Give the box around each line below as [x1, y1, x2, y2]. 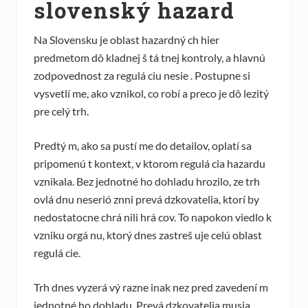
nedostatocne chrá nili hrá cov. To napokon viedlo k [34, 210, 272, 224]
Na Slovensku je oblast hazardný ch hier [34, 33, 219, 47]
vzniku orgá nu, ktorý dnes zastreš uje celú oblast [34, 228, 262, 242]
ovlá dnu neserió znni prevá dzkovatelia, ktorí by [34, 192, 259, 206]
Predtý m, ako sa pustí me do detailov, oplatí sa [34, 139, 252, 153]
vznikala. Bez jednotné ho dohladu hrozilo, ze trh [34, 175, 260, 188]
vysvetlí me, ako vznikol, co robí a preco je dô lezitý [34, 87, 269, 100]
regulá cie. [34, 246, 80, 260]
